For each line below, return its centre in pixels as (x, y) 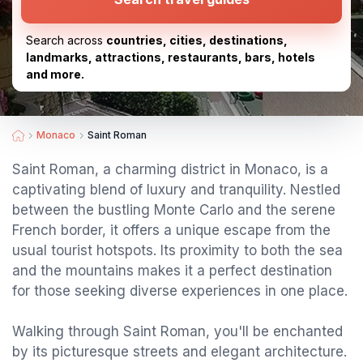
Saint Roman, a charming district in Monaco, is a (170, 169)
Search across (66, 40)
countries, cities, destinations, (197, 40)
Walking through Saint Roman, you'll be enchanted (177, 331)
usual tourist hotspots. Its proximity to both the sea (177, 250)
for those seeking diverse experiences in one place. (180, 291)
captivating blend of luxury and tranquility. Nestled (176, 190)
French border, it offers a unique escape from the (171, 230)
